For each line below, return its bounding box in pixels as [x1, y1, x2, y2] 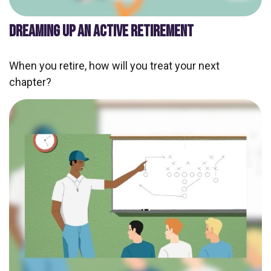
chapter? [9, 75, 51, 88]
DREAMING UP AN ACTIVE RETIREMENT [9, 21, 194, 41]
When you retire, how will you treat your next [9, 59, 220, 72]
